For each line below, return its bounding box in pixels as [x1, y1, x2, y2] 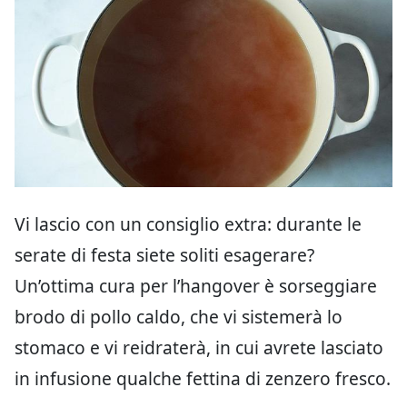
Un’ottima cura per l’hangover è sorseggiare [15, 273, 377, 298]
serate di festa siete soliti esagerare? [15, 242, 314, 267]
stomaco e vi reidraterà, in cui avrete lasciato [15, 334, 383, 360]
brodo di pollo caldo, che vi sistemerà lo [15, 303, 342, 329]
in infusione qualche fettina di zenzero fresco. [15, 365, 391, 391]
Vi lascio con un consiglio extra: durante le [15, 211, 362, 236]
